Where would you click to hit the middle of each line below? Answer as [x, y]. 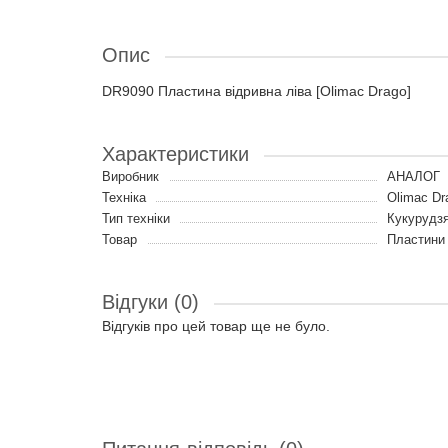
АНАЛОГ [413, 176]
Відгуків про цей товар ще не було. [216, 326]
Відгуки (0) [150, 302]
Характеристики [175, 154]
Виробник [130, 176]
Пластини [416, 239]
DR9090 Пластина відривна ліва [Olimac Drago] [256, 91]
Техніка [124, 197]
